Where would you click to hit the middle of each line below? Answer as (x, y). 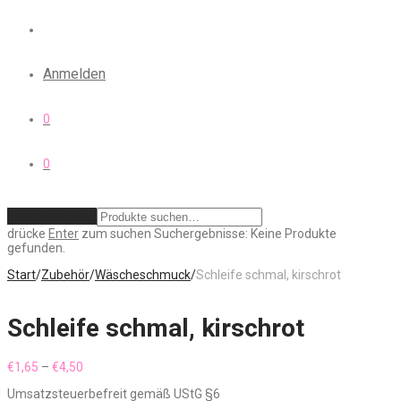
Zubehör (65, 275)
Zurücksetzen (50, 216)
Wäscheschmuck (143, 275)
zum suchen (115, 234)
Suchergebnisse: (201, 234)
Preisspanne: (119, 366)
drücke (28, 234)
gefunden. (36, 248)
